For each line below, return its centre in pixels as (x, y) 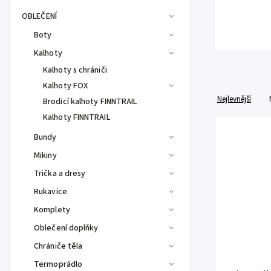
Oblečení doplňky (66, 228)
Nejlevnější (234, 99)
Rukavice (51, 192)
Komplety (52, 210)
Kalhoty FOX (66, 86)
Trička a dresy (60, 174)
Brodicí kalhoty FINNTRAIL (90, 102)
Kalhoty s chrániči (75, 70)
